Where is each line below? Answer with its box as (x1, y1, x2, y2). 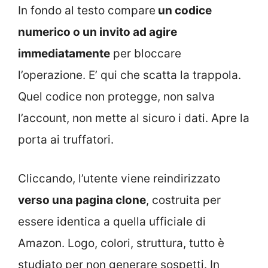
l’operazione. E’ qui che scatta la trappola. (18, 68, 241, 83)
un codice (156, 4, 212, 18)
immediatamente (18, 47, 110, 61)
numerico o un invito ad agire (18, 25, 177, 39)
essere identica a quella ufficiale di (18, 214, 206, 229)
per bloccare (110, 47, 181, 61)
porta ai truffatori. (18, 133, 114, 147)
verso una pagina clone (18, 193, 146, 207)
